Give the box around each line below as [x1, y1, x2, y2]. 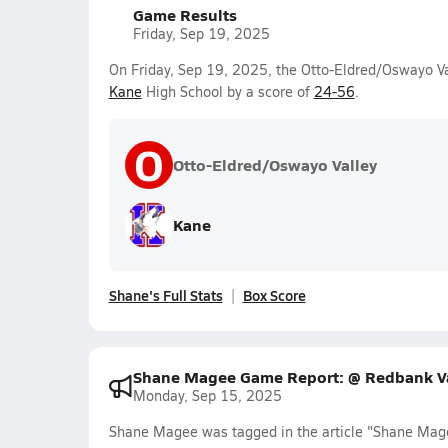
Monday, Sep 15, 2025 [132, 386, 282, 405]
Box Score [242, 285, 306, 305]
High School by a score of [141, 82, 314, 101]
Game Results [132, 3, 237, 26]
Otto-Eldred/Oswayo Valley [172, 153, 377, 176]
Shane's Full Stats [108, 285, 223, 305]
